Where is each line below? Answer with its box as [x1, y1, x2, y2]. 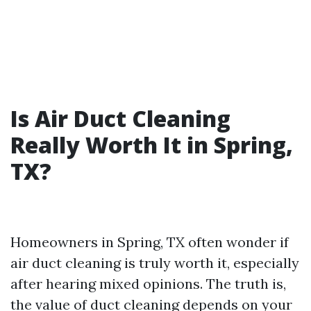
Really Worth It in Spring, [10, 130, 293, 160]
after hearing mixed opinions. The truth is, [10, 275, 286, 293]
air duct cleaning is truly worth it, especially [10, 254, 299, 272]
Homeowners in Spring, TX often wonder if [10, 233, 289, 251]
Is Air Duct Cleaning [10, 103, 230, 134]
